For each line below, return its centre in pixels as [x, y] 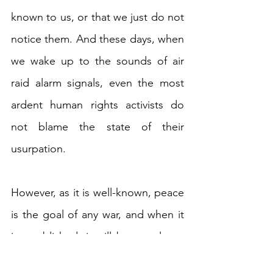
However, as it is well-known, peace [97, 193]
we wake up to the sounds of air [97, 61]
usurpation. [38, 149]
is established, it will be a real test [97, 237]
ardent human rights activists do [97, 105]
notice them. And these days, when [97, 39]
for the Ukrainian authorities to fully [97, 259]
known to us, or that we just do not [97, 17]
